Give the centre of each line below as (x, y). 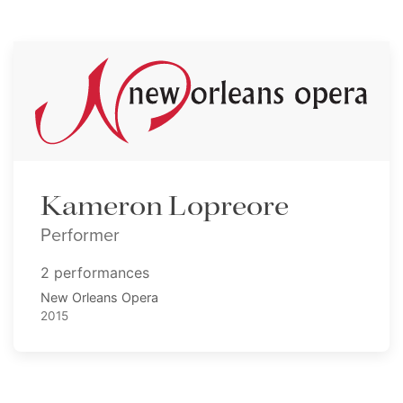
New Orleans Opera (99, 298)
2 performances (95, 273)
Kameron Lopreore (165, 207)
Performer (80, 235)
